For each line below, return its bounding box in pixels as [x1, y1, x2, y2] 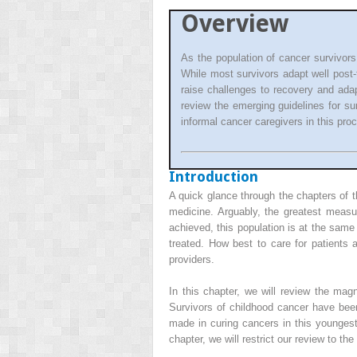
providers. [169, 253, 214, 266]
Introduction [169, 168, 258, 186]
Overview [181, 10, 288, 38]
